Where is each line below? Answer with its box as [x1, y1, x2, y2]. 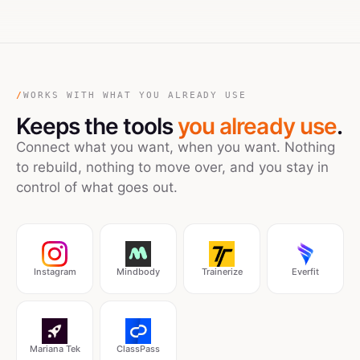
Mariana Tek [29, 342, 80, 354]
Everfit [292, 265, 319, 277]
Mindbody [117, 265, 160, 277]
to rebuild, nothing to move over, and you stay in [16, 159, 329, 175]
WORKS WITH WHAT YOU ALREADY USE [22, 90, 247, 100]
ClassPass [117, 342, 160, 354]
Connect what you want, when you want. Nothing [16, 139, 335, 155]
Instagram [33, 265, 76, 277]
